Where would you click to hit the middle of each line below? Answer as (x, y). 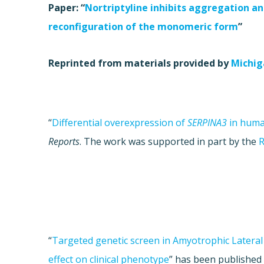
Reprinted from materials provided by (140, 63)
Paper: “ (67, 8)
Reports (64, 142)
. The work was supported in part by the (169, 142)
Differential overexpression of (120, 123)
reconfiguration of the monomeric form (143, 27)
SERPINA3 (207, 123)
